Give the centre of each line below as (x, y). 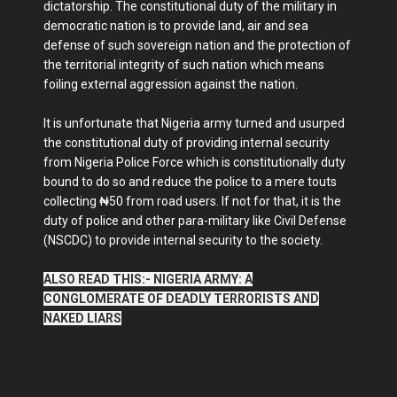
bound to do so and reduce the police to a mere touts (190, 182)
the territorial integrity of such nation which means (184, 65)
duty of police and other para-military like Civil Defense (195, 221)
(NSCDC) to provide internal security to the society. (183, 241)
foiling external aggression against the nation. (171, 85)
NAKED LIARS (82, 319)
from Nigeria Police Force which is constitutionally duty (195, 163)
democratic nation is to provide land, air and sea (176, 26)
